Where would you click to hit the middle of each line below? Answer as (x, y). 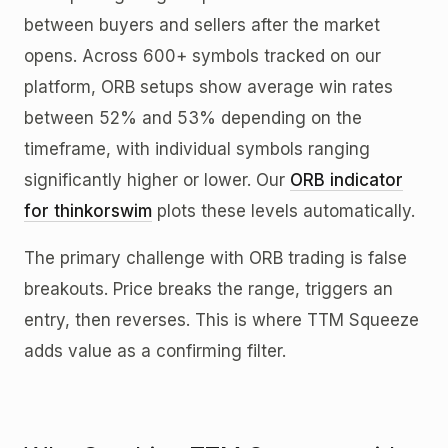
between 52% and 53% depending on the (193, 118)
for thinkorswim (88, 211)
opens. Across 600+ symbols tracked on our (202, 56)
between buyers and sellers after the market (202, 25)
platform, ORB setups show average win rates (208, 87)
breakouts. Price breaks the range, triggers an (208, 289)
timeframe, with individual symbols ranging (197, 149)
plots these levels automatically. (283, 211)
